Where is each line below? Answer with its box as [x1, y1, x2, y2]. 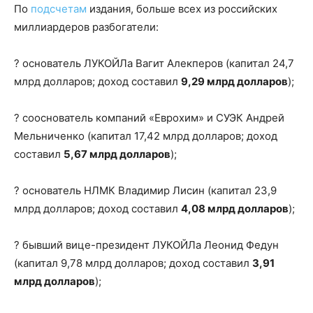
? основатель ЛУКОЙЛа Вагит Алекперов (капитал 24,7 [14, 56, 294, 70]
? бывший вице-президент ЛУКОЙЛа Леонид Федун [14, 238, 279, 252]
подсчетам [31, 1, 87, 15]
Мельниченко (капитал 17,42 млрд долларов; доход [14, 129, 277, 143]
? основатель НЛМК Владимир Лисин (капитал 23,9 [14, 183, 277, 197]
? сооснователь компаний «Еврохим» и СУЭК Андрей [14, 110, 284, 124]
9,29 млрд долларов [181, 74, 288, 88]
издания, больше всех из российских [87, 1, 277, 15]
